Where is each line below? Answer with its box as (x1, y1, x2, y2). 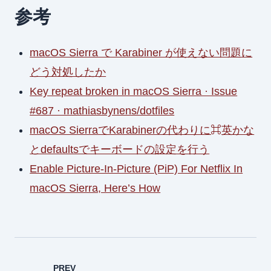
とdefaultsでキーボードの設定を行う (30, 143, 210, 155)
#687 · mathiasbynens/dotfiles (30, 104, 175, 117)
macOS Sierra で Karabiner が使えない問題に (30, 46, 253, 59)
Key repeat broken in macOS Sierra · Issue (30, 85, 238, 97)
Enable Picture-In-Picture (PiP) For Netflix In (30, 162, 243, 175)
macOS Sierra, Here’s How (30, 181, 161, 194)
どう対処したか (30, 65, 106, 78)
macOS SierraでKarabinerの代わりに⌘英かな (30, 123, 255, 136)
